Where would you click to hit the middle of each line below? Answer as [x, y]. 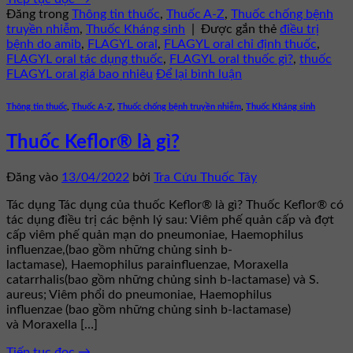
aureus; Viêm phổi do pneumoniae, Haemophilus [139, 294]
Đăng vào [34, 177]
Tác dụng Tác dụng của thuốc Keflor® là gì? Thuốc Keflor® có [175, 204]
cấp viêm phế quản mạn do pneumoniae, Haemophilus [155, 234]
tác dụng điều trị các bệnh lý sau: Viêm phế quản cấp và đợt [170, 219]
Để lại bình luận [199, 74]
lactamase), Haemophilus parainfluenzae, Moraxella [147, 264]
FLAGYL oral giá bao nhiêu [80, 74]
